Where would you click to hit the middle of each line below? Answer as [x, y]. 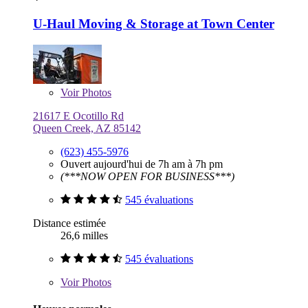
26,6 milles [84, 235]
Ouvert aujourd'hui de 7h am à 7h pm [142, 164]
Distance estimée [69, 223]
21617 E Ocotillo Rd [78, 115]
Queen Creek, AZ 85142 [87, 128]
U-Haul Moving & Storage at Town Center [154, 23]
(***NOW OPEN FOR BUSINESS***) [147, 176]
